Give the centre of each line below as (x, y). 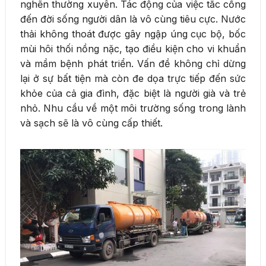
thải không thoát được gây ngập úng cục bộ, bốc (133, 34)
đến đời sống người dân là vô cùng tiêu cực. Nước (133, 19)
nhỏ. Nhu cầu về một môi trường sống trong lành (133, 108)
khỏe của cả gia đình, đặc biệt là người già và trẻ (133, 93)
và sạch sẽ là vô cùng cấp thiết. (91, 123)
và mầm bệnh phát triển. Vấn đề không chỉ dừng (133, 63)
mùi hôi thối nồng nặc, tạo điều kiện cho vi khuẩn (133, 48)
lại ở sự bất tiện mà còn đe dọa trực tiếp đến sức (133, 78)
